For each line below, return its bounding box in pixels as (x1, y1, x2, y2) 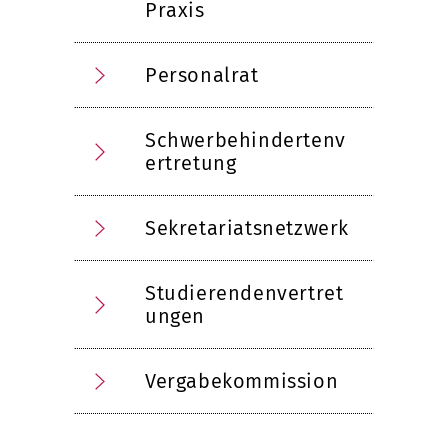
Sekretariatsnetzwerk (145, 216, 349, 240)
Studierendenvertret (145, 281, 344, 305)
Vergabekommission (145, 369, 339, 393)
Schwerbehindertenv (145, 128, 346, 152)
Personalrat (145, 63, 259, 87)
